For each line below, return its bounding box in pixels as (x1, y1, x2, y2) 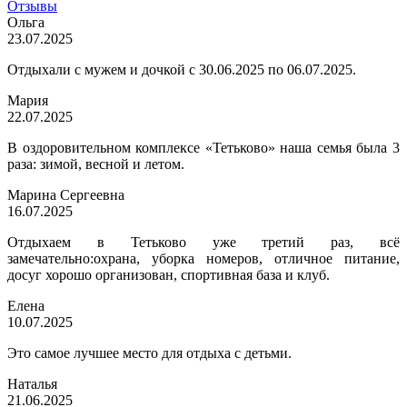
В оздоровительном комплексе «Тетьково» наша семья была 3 (7, 140, 400, 156)
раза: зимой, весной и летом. (7, 156, 184, 173)
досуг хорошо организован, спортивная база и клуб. (7, 267, 330, 283)
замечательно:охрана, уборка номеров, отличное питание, (7, 251, 400, 267)
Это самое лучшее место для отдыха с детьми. (7, 345, 292, 362)
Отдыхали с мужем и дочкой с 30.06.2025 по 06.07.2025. (7, 62, 356, 78)
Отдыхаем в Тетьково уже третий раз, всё (7, 234, 400, 251)
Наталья (7, 376, 57, 392)
